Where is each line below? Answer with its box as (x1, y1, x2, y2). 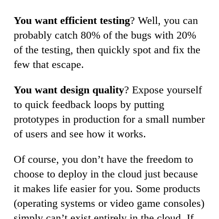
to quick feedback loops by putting (14, 98, 164, 110)
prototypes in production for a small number (14, 112, 205, 125)
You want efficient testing (14, 14, 130, 26)
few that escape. (14, 58, 84, 70)
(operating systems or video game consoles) (14, 197, 204, 209)
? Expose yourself (124, 83, 202, 96)
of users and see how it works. (14, 127, 146, 140)
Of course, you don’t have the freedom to (14, 153, 193, 165)
